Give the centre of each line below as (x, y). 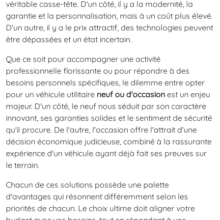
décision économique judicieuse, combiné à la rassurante (109, 141)
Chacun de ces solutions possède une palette (87, 184)
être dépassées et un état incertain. (70, 39)
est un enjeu (188, 94)
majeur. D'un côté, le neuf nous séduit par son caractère (106, 106)
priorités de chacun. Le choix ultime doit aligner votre (100, 208)
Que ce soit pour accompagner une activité (83, 59)
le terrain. (23, 165)
